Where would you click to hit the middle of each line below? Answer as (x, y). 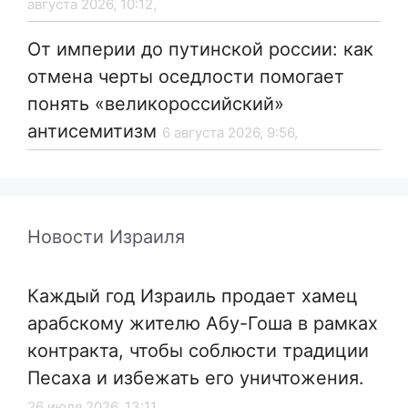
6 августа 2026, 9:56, (230, 133)
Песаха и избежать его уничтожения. (196, 378)
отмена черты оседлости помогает (186, 77)
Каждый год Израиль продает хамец (193, 296)
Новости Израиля (106, 237)
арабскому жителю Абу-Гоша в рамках (203, 324)
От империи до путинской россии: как (200, 50)
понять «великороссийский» (156, 104)
